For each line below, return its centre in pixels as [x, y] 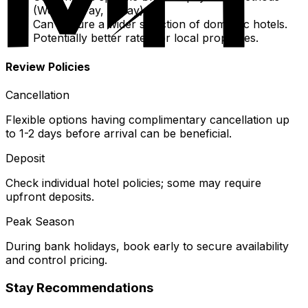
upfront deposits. [50, 196]
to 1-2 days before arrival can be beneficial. [119, 133]
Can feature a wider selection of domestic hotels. [160, 24]
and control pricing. [56, 260]
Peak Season [40, 221]
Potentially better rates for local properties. [146, 38]
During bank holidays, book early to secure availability [147, 246]
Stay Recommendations [79, 287]
